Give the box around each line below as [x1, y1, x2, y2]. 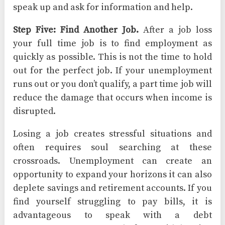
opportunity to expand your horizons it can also [13, 168, 212, 180]
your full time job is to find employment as [13, 37, 212, 49]
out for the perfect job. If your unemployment [13, 64, 212, 76]
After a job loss [139, 24, 212, 36]
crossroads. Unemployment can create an [13, 155, 212, 167]
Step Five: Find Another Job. [13, 24, 139, 36]
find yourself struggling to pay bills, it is [13, 195, 212, 207]
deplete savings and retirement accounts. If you [13, 182, 212, 194]
